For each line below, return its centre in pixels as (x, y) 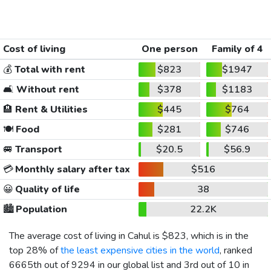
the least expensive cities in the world (140, 250)
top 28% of (35, 250)
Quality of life (46, 189)
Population (40, 209)
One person (169, 49)
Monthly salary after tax (71, 169)
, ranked (236, 250)
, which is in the (217, 236)
